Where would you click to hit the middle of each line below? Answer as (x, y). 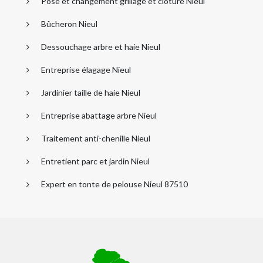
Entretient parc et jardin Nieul (95, 161)
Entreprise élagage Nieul (86, 69)
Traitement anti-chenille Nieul (96, 138)
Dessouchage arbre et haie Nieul (101, 46)
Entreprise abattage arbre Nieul (99, 115)
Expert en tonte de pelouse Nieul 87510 (114, 184)
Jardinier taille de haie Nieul (91, 92)
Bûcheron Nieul (69, 23)
